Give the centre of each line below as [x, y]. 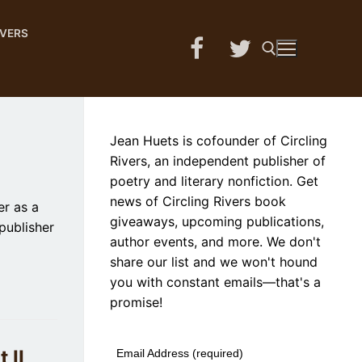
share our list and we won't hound [214, 261]
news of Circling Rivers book [198, 201]
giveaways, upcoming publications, [217, 221]
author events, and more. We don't [215, 241]
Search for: [88, 117]
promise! [138, 302]
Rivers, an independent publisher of [218, 160]
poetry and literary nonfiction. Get [214, 181]
